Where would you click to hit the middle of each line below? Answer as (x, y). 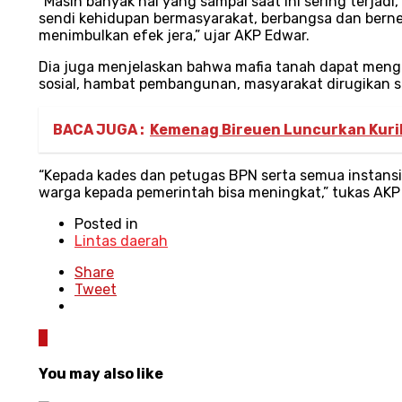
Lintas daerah (121, 240)
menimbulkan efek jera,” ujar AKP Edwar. (174, 35)
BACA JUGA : (99, 129)
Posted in (106, 223)
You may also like (101, 374)
